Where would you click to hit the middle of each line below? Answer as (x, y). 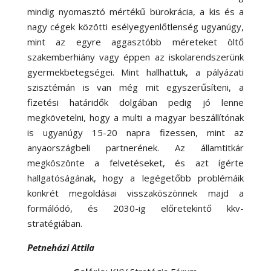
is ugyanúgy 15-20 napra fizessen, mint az (135, 132)
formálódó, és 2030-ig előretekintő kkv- (135, 208)
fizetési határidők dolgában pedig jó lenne (135, 102)
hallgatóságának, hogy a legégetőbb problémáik (135, 178)
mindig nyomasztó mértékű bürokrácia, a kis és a (135, 11)
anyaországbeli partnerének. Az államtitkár (135, 148)
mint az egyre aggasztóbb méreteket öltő (135, 42)
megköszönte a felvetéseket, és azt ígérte (135, 163)
